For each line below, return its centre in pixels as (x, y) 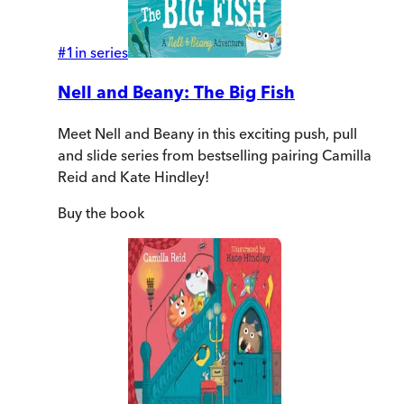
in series (101, 53)
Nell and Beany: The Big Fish (176, 93)
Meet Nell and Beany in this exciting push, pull (207, 133)
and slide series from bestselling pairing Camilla (215, 155)
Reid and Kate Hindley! (133, 176)
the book (113, 212)
